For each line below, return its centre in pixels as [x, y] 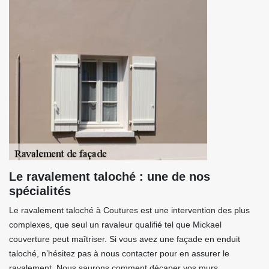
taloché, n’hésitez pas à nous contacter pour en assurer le [119, 253]
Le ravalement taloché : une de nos [110, 177]
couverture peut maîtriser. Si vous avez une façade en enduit [125, 239]
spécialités [40, 191]
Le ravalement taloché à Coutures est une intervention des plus [129, 210]
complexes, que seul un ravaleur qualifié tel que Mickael [115, 225]
